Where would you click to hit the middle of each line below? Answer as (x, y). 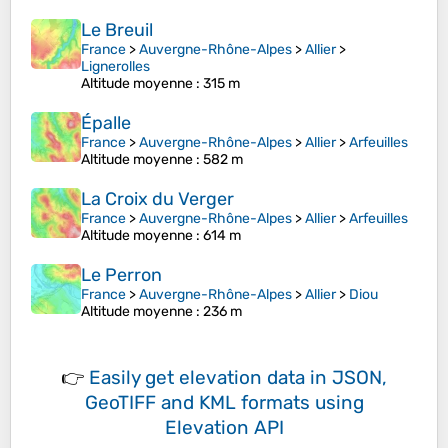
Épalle (106, 123)
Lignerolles (115, 67)
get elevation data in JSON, (266, 378)
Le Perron (121, 275)
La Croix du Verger (157, 199)
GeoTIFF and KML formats (197, 403)
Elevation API (224, 428)
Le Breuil (117, 30)
